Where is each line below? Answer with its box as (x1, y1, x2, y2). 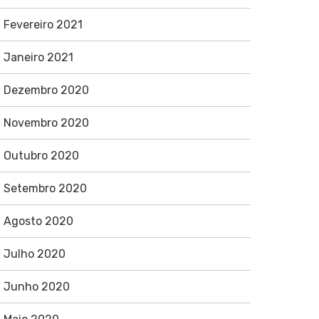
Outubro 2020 (3, 149, 79, 162)
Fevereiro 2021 (3, 18, 83, 31)
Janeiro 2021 (3, 51, 73, 64)
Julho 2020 (3, 247, 66, 261)
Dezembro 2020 (3, 83, 89, 97)
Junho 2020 (3, 280, 70, 293)
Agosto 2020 (3, 214, 73, 228)
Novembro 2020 (3, 116, 89, 130)
